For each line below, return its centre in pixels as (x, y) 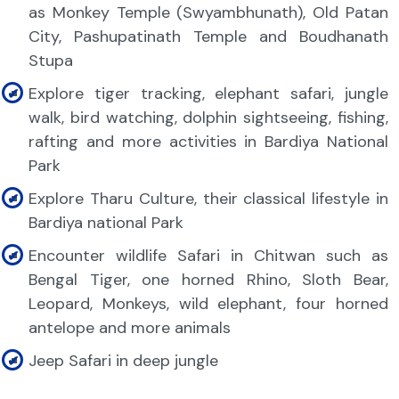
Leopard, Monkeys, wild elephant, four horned (208, 304)
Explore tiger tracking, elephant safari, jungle (208, 94)
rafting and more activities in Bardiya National (208, 142)
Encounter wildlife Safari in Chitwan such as (208, 256)
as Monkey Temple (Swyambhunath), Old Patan (208, 12)
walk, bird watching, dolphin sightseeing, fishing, (208, 118)
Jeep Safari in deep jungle (126, 361)
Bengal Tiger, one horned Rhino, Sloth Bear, (208, 280)
